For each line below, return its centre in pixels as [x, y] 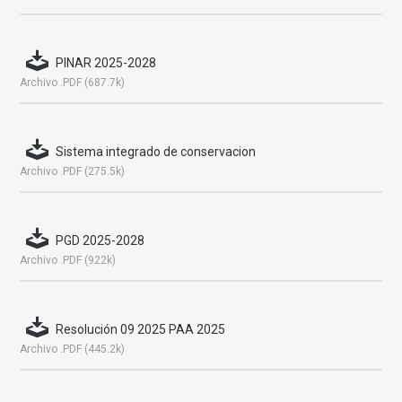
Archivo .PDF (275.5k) [73, 171]
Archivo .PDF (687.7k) [73, 83]
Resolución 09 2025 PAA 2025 [141, 329]
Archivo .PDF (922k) [68, 260]
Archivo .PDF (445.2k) [73, 349]
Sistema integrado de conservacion [156, 152]
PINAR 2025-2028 [106, 63]
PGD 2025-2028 [100, 240]
